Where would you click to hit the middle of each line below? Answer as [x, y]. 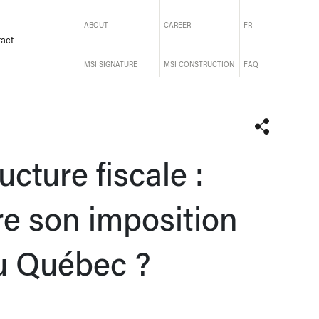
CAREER [177, 25]
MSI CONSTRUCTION [199, 64]
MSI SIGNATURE [111, 64]
